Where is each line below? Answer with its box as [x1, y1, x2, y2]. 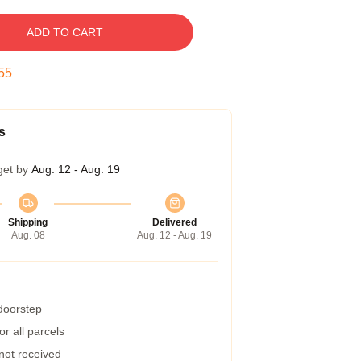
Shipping [8, 217, 48, 228]
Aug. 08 [10, 230, 45, 241]
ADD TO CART [26, 26, 103, 39]
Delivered [152, 217, 197, 228]
